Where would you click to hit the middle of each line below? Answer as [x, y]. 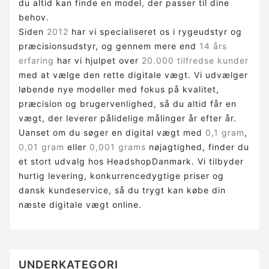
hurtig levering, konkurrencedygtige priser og [121, 175]
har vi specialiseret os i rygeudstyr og [155, 31]
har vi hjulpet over [98, 60]
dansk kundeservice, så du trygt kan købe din [122, 190]
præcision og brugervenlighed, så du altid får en [128, 103]
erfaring [36, 60]
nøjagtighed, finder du [198, 147]
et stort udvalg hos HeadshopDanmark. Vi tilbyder [131, 161]
